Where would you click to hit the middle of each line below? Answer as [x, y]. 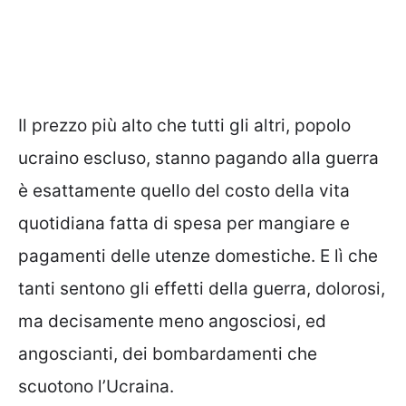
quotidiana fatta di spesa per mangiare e [184, 224]
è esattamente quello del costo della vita [184, 191]
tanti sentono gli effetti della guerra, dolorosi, [202, 289]
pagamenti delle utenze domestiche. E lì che [198, 256]
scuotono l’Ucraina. [96, 387]
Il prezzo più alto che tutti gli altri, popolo [184, 126]
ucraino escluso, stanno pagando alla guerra [198, 159]
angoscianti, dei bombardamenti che [168, 354]
